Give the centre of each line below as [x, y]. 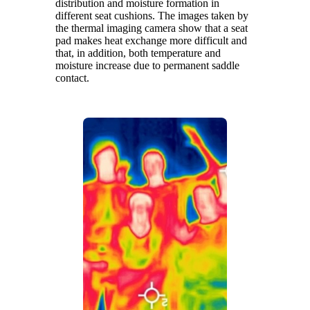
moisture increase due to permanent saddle [147, 65]
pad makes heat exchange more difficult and [151, 40]
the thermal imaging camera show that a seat [152, 28]
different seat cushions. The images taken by [152, 15]
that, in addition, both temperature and [138, 53]
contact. [72, 77]
